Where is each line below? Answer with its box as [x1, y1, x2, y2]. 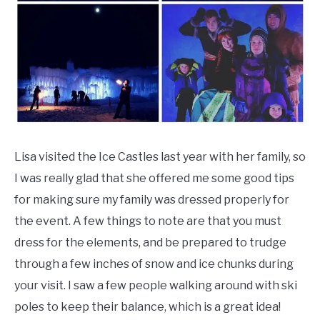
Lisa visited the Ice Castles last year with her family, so [14, 150, 306, 164]
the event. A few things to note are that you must [14, 214, 281, 229]
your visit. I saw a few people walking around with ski [14, 279, 297, 293]
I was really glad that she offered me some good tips [14, 171, 294, 186]
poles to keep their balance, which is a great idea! [14, 300, 281, 314]
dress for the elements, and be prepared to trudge [14, 236, 286, 250]
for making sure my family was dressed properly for [14, 193, 289, 207]
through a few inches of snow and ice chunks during [14, 257, 294, 271]
